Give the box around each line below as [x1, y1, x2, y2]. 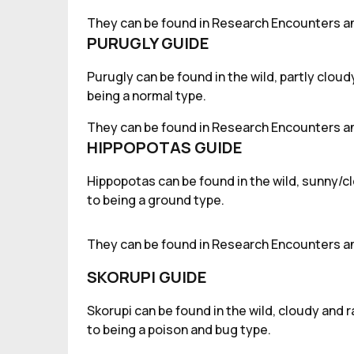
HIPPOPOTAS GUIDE [87, 137, 243, 158]
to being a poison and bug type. [87, 321, 271, 338]
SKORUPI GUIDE [87, 266, 207, 288]
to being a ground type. [87, 191, 224, 209]
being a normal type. [87, 87, 206, 104]
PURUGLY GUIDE [87, 32, 209, 54]
